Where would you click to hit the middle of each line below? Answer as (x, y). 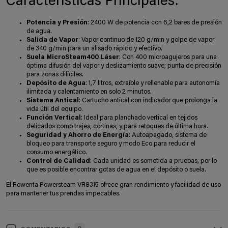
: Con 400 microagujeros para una (168, 57)
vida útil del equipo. (55, 109)
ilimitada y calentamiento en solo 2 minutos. (89, 92)
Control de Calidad (58, 161)
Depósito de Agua (56, 83)
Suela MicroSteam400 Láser (73, 57)
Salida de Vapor (52, 40)
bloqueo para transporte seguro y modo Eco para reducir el (111, 144)
